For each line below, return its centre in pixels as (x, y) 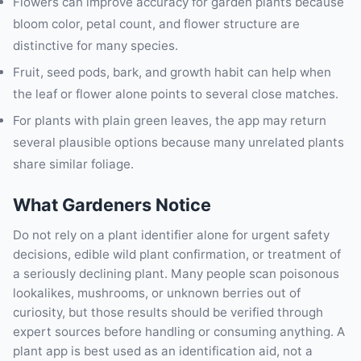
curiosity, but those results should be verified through (168, 312)
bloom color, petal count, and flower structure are (156, 23)
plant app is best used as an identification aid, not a (163, 351)
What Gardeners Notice (112, 205)
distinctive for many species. (95, 45)
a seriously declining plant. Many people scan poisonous (176, 274)
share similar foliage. (73, 164)
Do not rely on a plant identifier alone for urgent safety (171, 235)
